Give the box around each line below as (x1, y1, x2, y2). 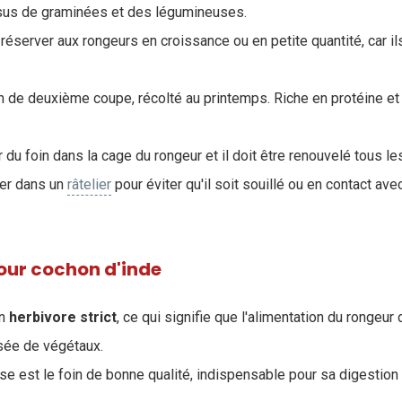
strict (80, 309, 117, 326)
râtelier (67, 176, 111, 193)
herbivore (9, 309, 76, 326)
